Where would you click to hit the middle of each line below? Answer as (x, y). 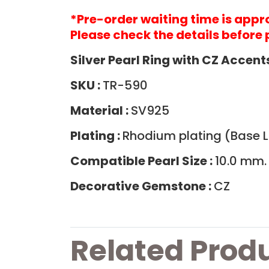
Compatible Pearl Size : (143, 161)
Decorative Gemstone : (142, 186)
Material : (101, 110)
